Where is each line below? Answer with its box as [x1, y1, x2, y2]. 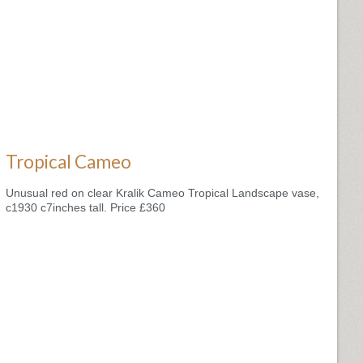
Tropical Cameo [6, 150, 131, 173]
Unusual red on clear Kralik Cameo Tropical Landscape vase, [6, 186, 319, 199]
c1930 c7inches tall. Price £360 [6, 200, 165, 214]
